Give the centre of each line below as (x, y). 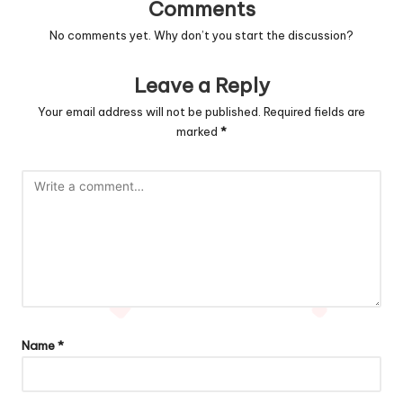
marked (198, 131)
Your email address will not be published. (149, 111)
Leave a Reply (201, 85)
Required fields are (314, 111)
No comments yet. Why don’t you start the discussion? (201, 35)
